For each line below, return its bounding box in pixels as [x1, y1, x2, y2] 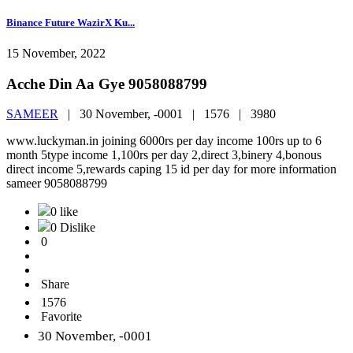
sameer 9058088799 [6, 176, 107, 191]
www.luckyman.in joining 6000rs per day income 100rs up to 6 [6, 134, 321, 148]
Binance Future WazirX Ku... [6, 16, 135, 28]
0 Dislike [50, 221, 95, 235]
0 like [50, 205, 78, 219]
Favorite [41, 310, 82, 324]
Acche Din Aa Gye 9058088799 [6, 75, 207, 92]
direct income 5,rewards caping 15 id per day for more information [6, 162, 336, 176]
